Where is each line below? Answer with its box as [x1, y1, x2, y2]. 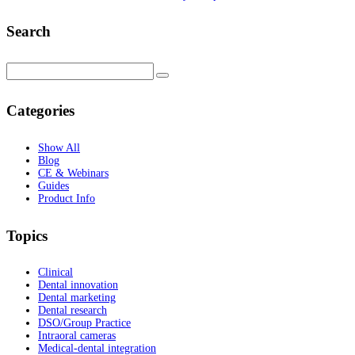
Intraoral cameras [38, 330, 116, 342]
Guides [38, 179, 69, 192]
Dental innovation [38, 279, 118, 292]
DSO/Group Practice [38, 317, 131, 330]
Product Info [38, 192, 95, 204]
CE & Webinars [38, 166, 109, 179]
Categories [6, 102, 74, 119]
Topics [6, 227, 48, 244]
